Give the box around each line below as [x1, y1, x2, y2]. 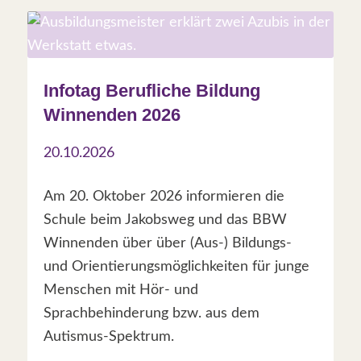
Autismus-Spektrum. [43, 329, 174, 344]
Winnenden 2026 [43, 104, 180, 125]
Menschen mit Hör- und [43, 282, 198, 297]
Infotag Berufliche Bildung [43, 80, 260, 101]
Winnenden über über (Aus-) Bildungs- [43, 235, 292, 251]
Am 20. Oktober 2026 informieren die [43, 189, 284, 204]
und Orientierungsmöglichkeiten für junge [43, 259, 309, 274]
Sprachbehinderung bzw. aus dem [43, 305, 259, 321]
